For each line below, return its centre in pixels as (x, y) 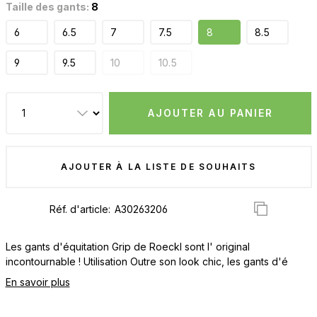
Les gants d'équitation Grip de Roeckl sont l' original (127, 246)
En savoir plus (38, 282)
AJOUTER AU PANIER (211, 113)
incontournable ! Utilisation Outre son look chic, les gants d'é (146, 261)
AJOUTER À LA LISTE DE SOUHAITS (158, 166)
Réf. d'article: (81, 209)
